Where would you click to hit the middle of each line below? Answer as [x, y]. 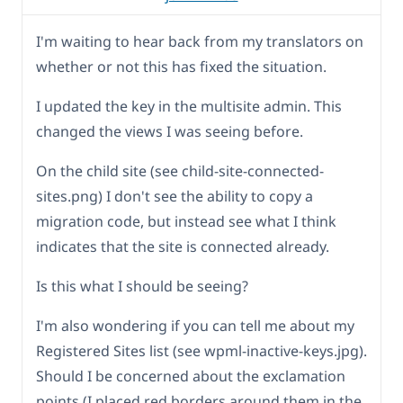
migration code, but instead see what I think [186, 221]
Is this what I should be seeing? [142, 286]
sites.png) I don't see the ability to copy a [175, 196]
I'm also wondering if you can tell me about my [195, 325]
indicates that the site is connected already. [183, 246]
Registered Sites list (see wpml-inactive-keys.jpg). [201, 350]
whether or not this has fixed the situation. [181, 66]
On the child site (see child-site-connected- [180, 170]
